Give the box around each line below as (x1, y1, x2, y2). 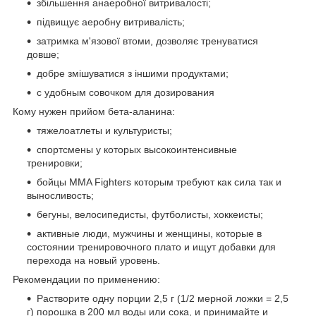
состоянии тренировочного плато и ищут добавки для (27, 241, 276, 253)
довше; (27, 49, 59, 61)
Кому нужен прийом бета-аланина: (13, 106, 178, 118)
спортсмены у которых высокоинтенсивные (37, 144, 237, 156)
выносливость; (27, 190, 97, 202)
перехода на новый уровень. (27, 255, 160, 267)
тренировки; (27, 157, 83, 169)
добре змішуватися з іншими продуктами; (37, 68, 229, 80)
